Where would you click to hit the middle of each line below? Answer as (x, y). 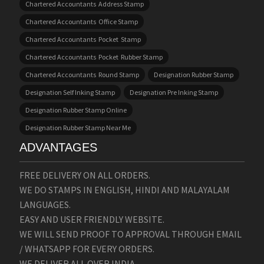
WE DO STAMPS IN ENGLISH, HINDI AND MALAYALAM (124, 189)
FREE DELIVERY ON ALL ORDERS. (85, 175)
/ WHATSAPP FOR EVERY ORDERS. (87, 248)
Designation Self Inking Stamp (70, 92)
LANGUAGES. (45, 204)
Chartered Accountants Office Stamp (81, 21)
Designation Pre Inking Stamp (174, 92)
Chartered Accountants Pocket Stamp (83, 39)
